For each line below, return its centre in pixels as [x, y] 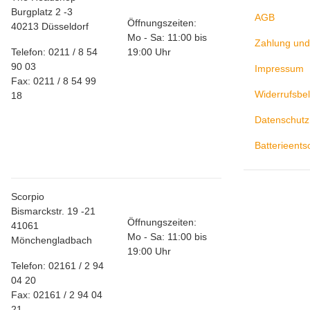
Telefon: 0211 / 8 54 [54, 52]
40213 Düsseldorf [50, 27]
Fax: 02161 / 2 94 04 [57, 295]
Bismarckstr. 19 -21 [53, 211]
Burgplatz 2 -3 [42, 12]
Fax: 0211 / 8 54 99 [54, 81]
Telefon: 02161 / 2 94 [57, 266]
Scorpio [28, 197]
